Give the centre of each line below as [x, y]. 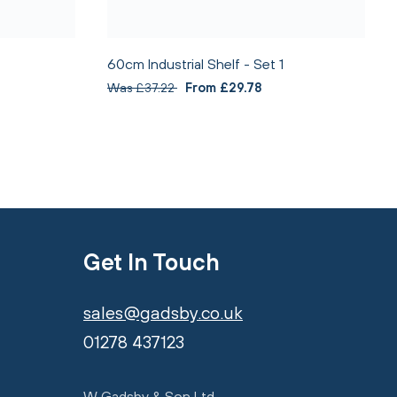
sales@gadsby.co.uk [163, 312]
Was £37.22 [142, 87]
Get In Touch [152, 262]
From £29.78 [224, 87]
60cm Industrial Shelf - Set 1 [195, 64]
